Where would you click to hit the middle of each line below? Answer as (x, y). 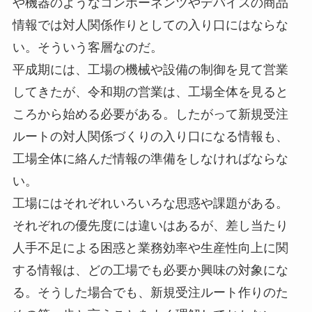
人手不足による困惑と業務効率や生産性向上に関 (150, 248)
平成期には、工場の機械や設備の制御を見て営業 (150, 70)
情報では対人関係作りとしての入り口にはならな (150, 25)
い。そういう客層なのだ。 (87, 48)
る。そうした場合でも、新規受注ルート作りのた (150, 293)
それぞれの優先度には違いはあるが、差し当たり (150, 226)
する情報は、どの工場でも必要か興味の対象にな (150, 271)
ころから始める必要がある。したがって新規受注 (150, 115)
